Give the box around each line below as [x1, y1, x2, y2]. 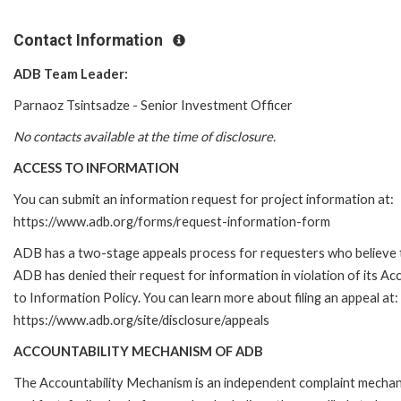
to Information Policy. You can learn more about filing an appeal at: [13, 289, 398, 305]
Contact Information [13, 31, 166, 50]
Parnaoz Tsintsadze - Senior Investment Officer [13, 97, 293, 113]
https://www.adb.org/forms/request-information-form [13, 213, 330, 229]
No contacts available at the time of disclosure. [13, 128, 276, 144]
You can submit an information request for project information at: [13, 191, 394, 207]
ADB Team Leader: [13, 65, 128, 81]
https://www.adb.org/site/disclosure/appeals [13, 311, 269, 328]
